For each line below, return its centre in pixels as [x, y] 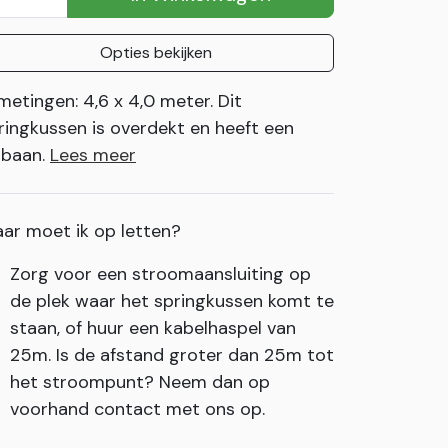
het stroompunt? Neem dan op [140, 382]
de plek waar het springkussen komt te [172, 301]
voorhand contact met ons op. [137, 409]
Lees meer [93, 155]
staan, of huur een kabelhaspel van [153, 328]
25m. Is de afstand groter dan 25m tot [172, 355]
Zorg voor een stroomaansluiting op [160, 274]
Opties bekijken [156, 52]
